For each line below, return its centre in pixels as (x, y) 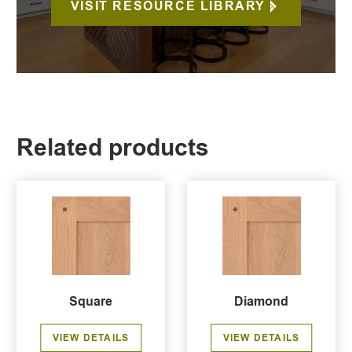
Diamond (261, 301)
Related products (113, 148)
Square (91, 301)
